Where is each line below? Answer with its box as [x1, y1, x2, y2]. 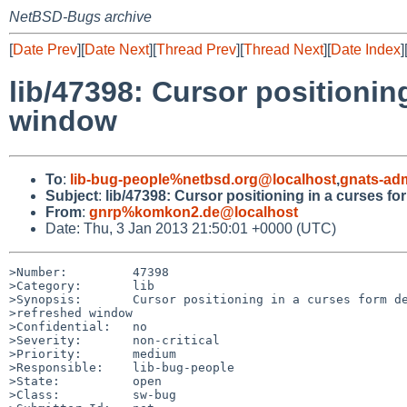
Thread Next [243, 42, 323, 57]
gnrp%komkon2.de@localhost [89, 203, 298, 220]
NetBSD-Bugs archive [9, 9, 152, 25]
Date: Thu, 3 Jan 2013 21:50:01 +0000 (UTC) [45, 220, 336, 236]
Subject [45, 187, 98, 203]
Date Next [84, 42, 149, 57]
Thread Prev [156, 42, 236, 57]
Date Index [331, 42, 401, 57]
